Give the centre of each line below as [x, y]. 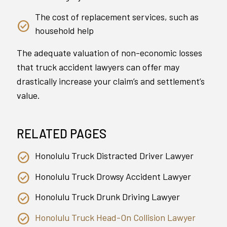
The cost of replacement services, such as [117, 17]
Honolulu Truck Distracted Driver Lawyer [114, 156]
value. [28, 96]
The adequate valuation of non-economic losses [109, 53]
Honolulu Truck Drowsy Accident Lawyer [113, 176]
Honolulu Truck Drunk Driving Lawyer [107, 197]
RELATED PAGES [62, 134]
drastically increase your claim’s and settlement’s [111, 81]
